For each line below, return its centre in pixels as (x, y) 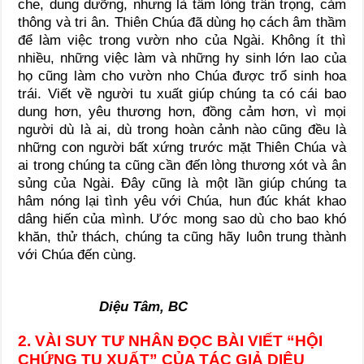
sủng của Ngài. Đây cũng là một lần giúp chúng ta (182, 183)
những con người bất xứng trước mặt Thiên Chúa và (182, 147)
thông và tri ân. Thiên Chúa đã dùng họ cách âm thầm (182, 22)
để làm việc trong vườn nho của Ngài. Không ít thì (182, 40)
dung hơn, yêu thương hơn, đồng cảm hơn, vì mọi (182, 111)
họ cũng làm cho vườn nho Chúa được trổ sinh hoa (182, 76)
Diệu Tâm (130, 306)
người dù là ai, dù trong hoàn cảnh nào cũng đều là (182, 129)
